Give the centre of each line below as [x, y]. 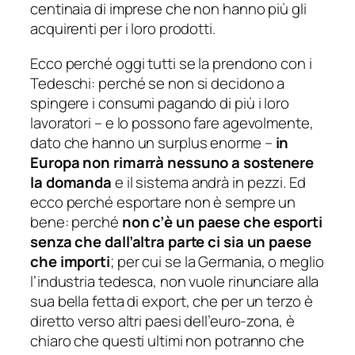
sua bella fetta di [86, 301]
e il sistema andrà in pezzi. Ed [210, 182]
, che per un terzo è [249, 301]
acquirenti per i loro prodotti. [123, 29]
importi [85, 261]
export [164, 301]
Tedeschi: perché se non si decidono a [158, 83]
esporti [298, 221]
